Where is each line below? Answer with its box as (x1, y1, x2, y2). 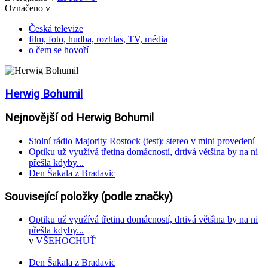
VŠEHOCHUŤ (36, 236, 96, 246)
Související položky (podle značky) (5, 190, 173, 203)
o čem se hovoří (29, 44, 89, 55)
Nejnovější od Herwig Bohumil (5, 111, 154, 125)
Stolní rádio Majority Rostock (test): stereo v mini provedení (29, 135, 255, 146)
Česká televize (29, 23, 83, 33)
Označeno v (5, 2, 50, 13)
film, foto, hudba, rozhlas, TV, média (29, 33, 167, 44)
